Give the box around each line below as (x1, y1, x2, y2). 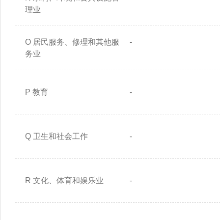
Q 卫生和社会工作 (25, 132, 88, 140)
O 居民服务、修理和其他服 (25, 37, 119, 46)
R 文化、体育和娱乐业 (25, 176, 104, 185)
